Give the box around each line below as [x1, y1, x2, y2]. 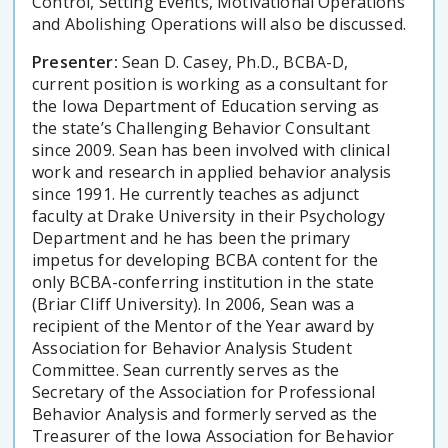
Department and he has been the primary [32, 226, 351, 249]
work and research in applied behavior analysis [32, 160, 392, 183]
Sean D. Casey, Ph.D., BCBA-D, [117, 50, 349, 73]
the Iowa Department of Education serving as [32, 94, 379, 117]
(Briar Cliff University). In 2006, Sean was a [32, 292, 355, 315]
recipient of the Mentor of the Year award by [32, 314, 375, 337]
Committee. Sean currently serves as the [32, 358, 340, 381]
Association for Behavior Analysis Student [32, 336, 352, 359]
